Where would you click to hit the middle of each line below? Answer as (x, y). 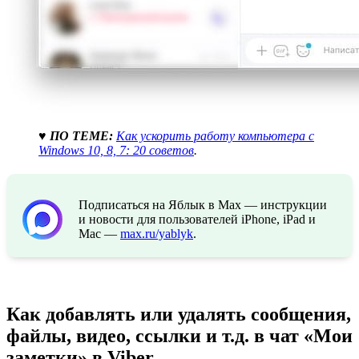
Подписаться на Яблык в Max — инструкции (203, 205)
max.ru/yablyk (157, 234)
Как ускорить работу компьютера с (215, 136)
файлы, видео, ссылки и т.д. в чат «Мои (179, 336)
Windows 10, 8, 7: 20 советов (116, 151)
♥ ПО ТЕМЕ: (76, 136)
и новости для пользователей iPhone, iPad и (197, 220)
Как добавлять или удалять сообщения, (179, 315)
